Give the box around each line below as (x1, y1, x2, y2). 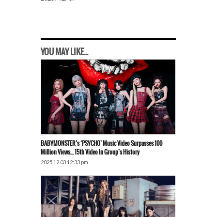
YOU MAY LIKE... (41, 47, 88, 57)
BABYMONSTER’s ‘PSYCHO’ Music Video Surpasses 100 (41, 140, 162, 147)
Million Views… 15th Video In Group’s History (41, 149, 139, 155)
